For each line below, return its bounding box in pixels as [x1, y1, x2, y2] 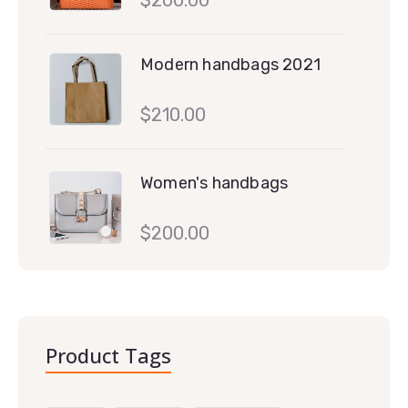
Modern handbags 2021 [140, 54, 321, 75]
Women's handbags [140, 172, 289, 193]
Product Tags [46, 341, 171, 369]
